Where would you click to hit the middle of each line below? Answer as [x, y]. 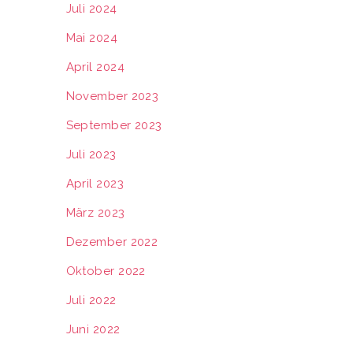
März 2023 [95, 213]
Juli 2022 [91, 300]
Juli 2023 [91, 154]
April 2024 [95, 67]
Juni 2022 [93, 329]
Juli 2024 [91, 9]
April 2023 [95, 184]
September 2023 [114, 125]
